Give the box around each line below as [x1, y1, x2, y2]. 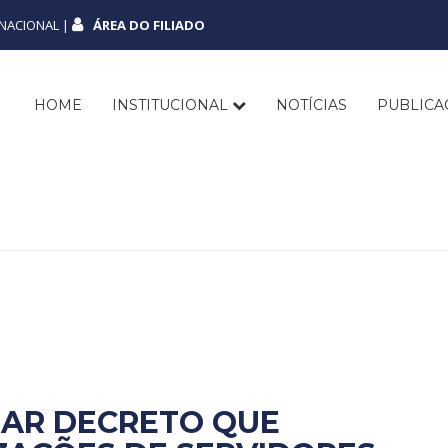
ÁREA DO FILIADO [90, 16, 205, 34]
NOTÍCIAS [276, 96, 347, 114]
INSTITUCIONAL [112, 96, 232, 114]
